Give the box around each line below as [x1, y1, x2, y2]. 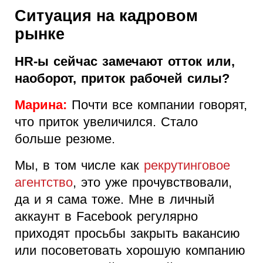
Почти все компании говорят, [67, 97, 247, 113]
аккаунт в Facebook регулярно [15, 209, 198, 224]
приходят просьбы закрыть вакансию [15, 226, 240, 241]
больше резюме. [15, 131, 115, 147]
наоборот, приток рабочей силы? [15, 71, 230, 86]
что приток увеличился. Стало [15, 114, 198, 130]
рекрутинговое [144, 158, 230, 173]
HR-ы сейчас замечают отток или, [15, 54, 235, 69]
